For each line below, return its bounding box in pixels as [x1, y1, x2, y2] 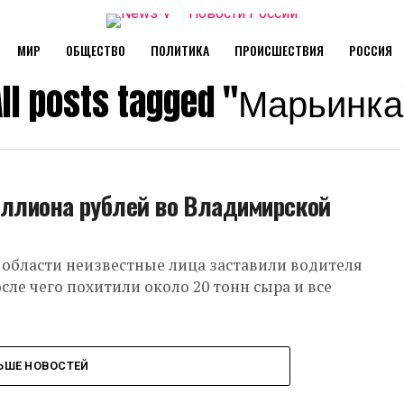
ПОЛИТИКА [150, 41, 209, 60]
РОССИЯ [348, 41, 392, 60]
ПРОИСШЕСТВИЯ [234, 41, 324, 60]
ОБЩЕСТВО [65, 41, 125, 60]
